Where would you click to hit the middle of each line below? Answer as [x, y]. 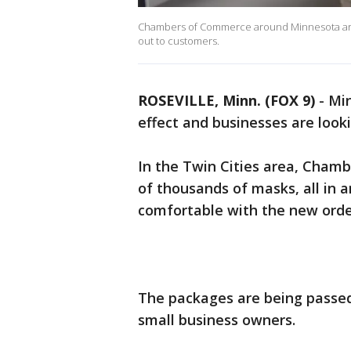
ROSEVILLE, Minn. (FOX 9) [226, 101]
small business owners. [217, 320]
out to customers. [179, 41]
